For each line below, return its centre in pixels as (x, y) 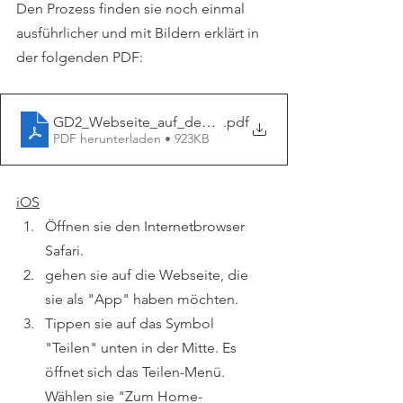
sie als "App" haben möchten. (142, 299)
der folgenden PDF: (80, 57)
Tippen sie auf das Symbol (131, 323)
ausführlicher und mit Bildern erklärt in (139, 33)
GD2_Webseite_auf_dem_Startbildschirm (185, 121)
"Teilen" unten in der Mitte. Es (143, 348)
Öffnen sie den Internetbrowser (147, 226)
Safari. (64, 251)
